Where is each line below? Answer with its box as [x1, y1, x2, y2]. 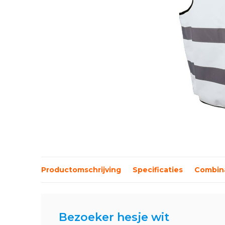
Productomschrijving [41, 165, 121, 174]
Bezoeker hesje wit [59, 210, 169, 224]
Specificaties [133, 165, 183, 174]
